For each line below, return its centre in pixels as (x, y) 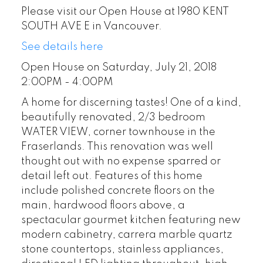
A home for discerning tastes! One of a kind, (131, 103)
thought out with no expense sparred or (121, 162)
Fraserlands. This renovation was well (117, 147)
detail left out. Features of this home (112, 176)
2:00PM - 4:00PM (67, 82)
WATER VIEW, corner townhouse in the (118, 132)
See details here (62, 47)
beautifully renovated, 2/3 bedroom (113, 118)
